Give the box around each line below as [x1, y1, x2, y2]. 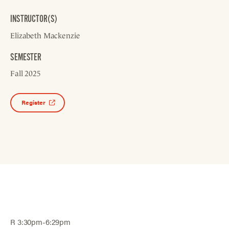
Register [21, 98, 45, 106]
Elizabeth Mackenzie [10, 31, 80, 40]
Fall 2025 [10, 68, 41, 78]
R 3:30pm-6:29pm [10, 216, 71, 227]
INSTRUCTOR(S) [10, 13, 58, 25]
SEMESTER [10, 51, 42, 63]
